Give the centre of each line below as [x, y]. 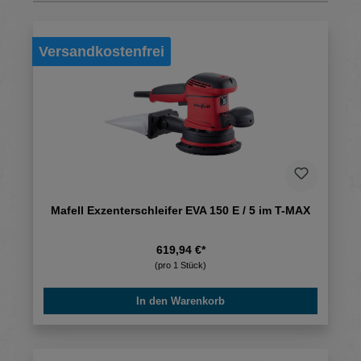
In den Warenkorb [180, 301]
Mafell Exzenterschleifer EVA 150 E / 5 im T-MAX [180, 211]
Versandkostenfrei [102, 51]
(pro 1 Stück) [180, 266]
